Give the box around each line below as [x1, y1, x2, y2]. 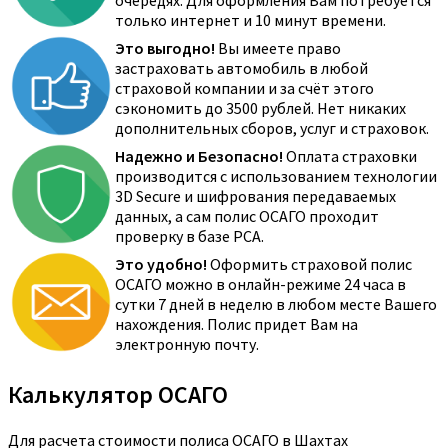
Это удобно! [115, 254, 207, 275]
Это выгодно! [115, 38, 215, 59]
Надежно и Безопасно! [115, 146, 283, 167]
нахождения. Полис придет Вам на [115, 314, 358, 335]
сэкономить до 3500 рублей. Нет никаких [115, 98, 406, 119]
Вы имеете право [215, 38, 341, 59]
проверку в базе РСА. [115, 226, 264, 247]
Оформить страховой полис [207, 254, 412, 275]
